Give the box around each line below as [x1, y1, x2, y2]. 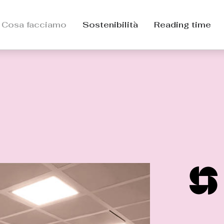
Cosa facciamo [1, 19, 66, 30]
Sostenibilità [82, 19, 138, 30]
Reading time [154, 19, 211, 30]
